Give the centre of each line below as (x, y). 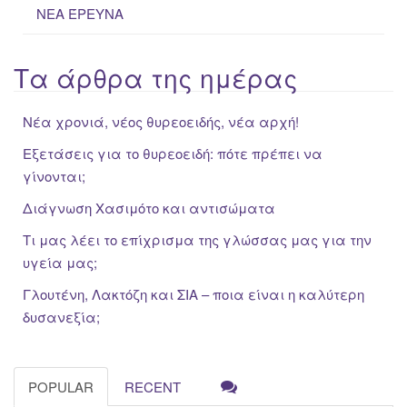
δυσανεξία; (61, 317)
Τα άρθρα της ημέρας (156, 78)
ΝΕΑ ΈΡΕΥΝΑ (80, 13)
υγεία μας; (60, 263)
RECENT (153, 386)
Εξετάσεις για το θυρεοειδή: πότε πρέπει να (173, 154)
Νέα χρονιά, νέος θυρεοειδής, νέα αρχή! (161, 122)
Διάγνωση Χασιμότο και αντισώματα (149, 208)
